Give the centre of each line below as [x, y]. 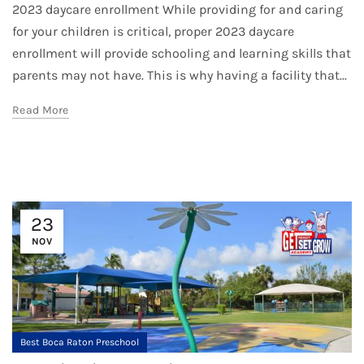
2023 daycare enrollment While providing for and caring [178, 10]
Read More [41, 110]
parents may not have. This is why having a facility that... [180, 76]
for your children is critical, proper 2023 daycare [153, 32]
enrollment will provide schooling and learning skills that [182, 54]
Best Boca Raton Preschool [80, 342]
